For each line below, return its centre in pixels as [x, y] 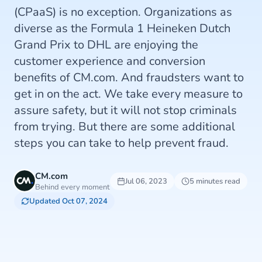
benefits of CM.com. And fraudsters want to [129, 77]
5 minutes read [215, 181]
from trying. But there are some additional [125, 127]
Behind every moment [73, 187]
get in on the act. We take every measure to [128, 94]
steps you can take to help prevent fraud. [121, 143]
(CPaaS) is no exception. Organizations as [123, 12]
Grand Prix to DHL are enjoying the [106, 45]
